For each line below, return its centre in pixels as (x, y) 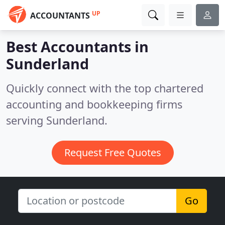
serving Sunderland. (57, 120)
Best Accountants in (77, 46)
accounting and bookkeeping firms (94, 104)
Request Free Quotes (113, 152)
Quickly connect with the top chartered (105, 88)
